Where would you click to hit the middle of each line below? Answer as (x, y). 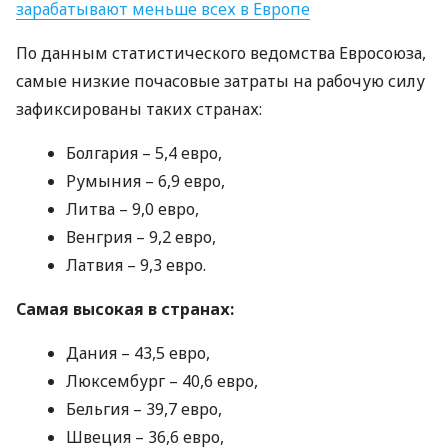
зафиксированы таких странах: (139, 109)
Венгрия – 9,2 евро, (141, 237)
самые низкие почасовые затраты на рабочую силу (220, 81)
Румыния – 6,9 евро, (145, 181)
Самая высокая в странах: (125, 309)
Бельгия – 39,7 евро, (144, 409)
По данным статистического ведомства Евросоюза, (221, 53)
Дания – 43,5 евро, (138, 353)
